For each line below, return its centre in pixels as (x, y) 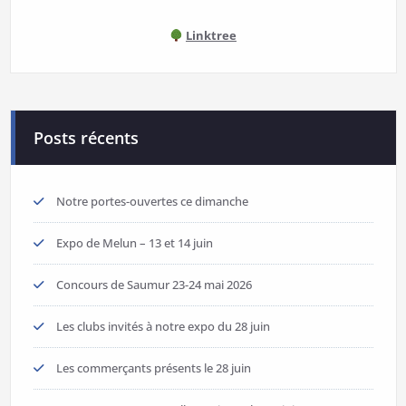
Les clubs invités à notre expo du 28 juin (163, 327)
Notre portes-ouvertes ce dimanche (152, 202)
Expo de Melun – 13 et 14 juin (134, 243)
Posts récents (86, 138)
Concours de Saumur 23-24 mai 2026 (154, 285)
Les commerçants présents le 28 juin (153, 368)
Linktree (211, 36)
